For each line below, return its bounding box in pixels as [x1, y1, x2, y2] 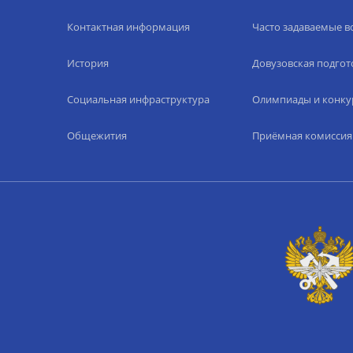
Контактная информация [66, 20, 190, 34]
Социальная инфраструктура [66, 92, 210, 106]
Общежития [66, 128, 127, 143]
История [66, 56, 109, 70]
